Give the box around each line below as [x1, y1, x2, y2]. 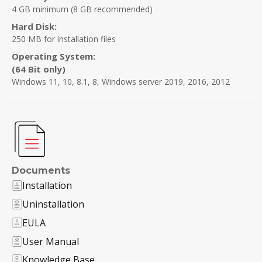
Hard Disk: [11, 20, 57, 33]
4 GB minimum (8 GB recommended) [11, 4, 153, 15]
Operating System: [11, 50, 95, 63]
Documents [11, 165, 70, 177]
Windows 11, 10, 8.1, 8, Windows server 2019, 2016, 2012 [11, 76, 230, 88]
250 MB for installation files [11, 33, 116, 45]
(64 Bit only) [11, 63, 65, 75]
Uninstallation [22, 197, 84, 211]
